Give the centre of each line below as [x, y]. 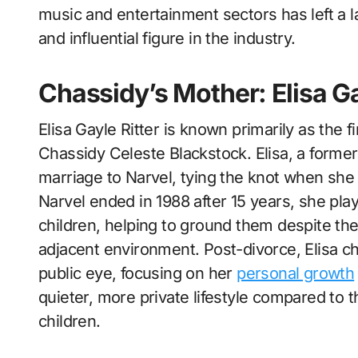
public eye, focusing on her [138, 274]
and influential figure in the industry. [167, 39]
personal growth [296, 274]
